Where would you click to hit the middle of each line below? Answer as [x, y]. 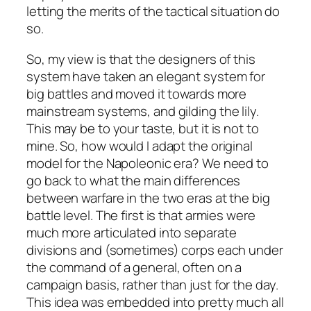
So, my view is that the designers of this [141, 59]
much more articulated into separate [132, 232]
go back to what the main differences [134, 180]
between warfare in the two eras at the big [148, 197]
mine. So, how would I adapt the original [140, 145]
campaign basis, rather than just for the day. [152, 284]
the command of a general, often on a [134, 267]
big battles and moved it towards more [137, 93]
